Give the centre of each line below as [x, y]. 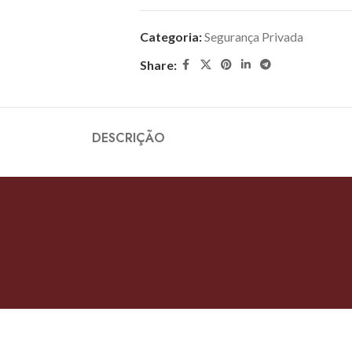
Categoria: [170, 36]
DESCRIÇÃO [128, 137]
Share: [158, 64]
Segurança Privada [253, 36]
